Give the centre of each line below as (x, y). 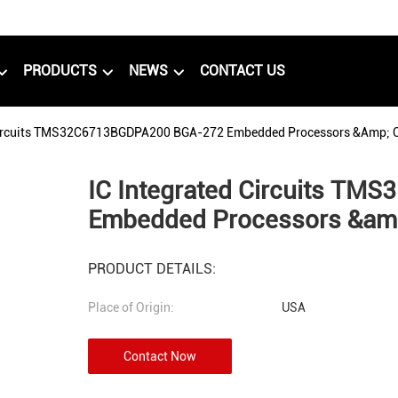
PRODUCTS (62, 71)
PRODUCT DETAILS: (152, 269)
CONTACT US (243, 71)
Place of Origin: (131, 307)
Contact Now (160, 356)
